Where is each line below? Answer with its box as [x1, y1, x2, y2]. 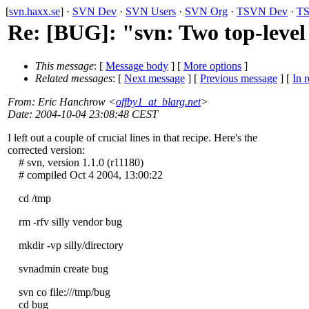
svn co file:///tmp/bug [8, 286, 110, 299]
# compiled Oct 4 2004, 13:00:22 [8, 169, 163, 181]
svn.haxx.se [9, 6, 60, 17]
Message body [106, 60, 168, 72]
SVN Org [185, 6, 228, 17]
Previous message [200, 72, 277, 85]
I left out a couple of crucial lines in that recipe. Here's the [8, 132, 257, 144]
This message [35, 60, 94, 72]
